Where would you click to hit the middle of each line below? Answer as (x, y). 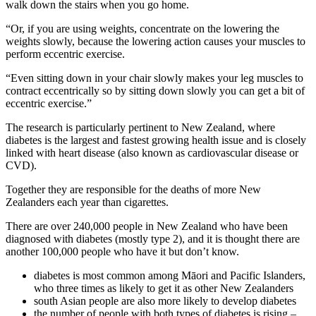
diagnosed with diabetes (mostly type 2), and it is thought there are (153, 238)
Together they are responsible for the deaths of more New (133, 189)
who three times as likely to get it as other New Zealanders (164, 288)
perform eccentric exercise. (65, 54)
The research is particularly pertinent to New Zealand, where (140, 127)
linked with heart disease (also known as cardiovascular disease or (152, 152)
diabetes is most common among (108, 275)
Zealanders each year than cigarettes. (87, 202)
